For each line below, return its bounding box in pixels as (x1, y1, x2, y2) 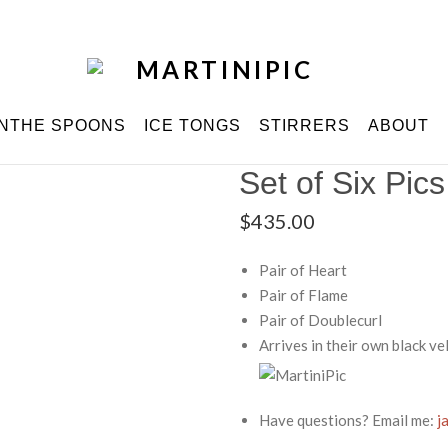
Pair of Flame (259, 285, 348, 304)
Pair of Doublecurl (259, 310, 382, 329)
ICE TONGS (143, 116, 241, 134)
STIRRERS (258, 116, 350, 134)
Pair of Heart (259, 260, 347, 279)
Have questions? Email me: (259, 410, 437, 429)
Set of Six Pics (239, 164, 445, 201)
